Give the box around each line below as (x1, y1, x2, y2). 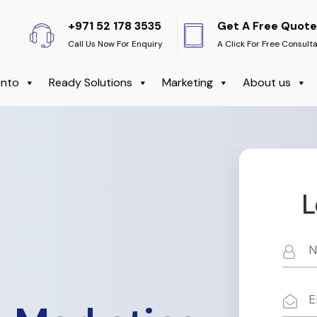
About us (243, 75, 291, 90)
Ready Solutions (49, 75, 132, 90)
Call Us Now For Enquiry (68, 38, 163, 50)
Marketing (162, 75, 213, 90)
